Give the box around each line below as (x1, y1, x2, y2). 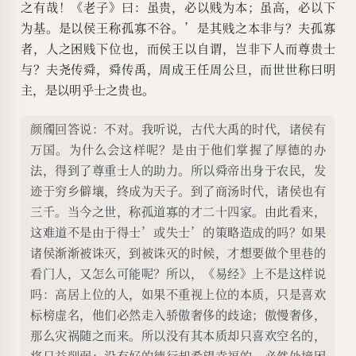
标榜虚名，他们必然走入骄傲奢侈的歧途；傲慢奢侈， (30, 306, 326, 323)
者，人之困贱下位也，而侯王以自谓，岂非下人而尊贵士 (21, 40, 335, 57)
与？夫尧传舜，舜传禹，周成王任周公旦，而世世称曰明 (21, 60, 335, 78)
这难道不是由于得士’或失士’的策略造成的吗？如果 (30, 223, 326, 241)
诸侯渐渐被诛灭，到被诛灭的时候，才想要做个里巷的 (30, 244, 326, 261)
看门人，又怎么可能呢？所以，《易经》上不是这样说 (30, 265, 326, 282)
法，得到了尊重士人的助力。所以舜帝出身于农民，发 (30, 161, 326, 179)
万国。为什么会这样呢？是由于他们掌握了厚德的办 (30, 141, 326, 158)
